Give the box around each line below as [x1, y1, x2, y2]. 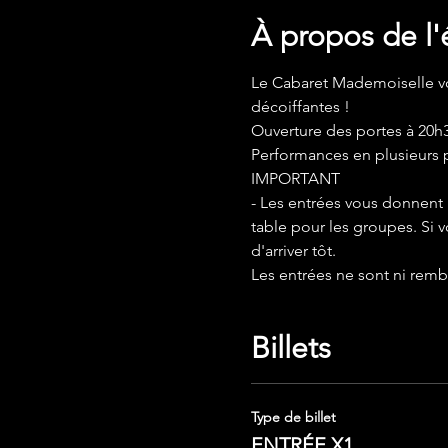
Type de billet [250, 408, 336, 426]
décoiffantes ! [250, 97, 350, 116]
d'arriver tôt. [250, 241, 336, 260]
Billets [250, 330, 331, 366]
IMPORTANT [250, 169, 340, 188]
